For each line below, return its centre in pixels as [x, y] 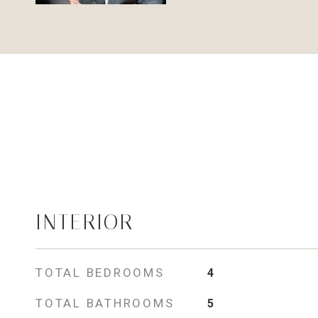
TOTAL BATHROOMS [105, 303]
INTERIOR [85, 222]
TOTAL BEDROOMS [100, 273]
